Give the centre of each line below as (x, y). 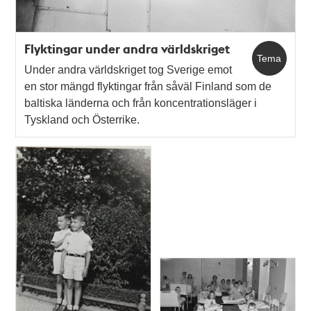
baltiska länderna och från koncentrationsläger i (141, 103)
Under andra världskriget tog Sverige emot (128, 69)
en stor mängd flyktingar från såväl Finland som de (148, 86)
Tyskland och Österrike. (82, 119)
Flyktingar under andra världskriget (127, 48)
